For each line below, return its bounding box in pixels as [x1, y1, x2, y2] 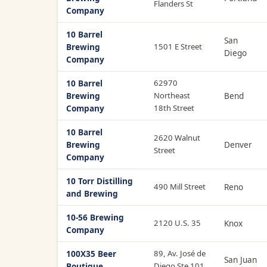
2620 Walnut [154, 132, 200, 143]
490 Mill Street [154, 181, 206, 192]
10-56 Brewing [66, 211, 124, 223]
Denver [224, 138, 252, 150]
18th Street [154, 102, 194, 113]
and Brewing [66, 187, 118, 199]
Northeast [154, 89, 190, 101]
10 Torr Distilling [66, 175, 133, 187]
